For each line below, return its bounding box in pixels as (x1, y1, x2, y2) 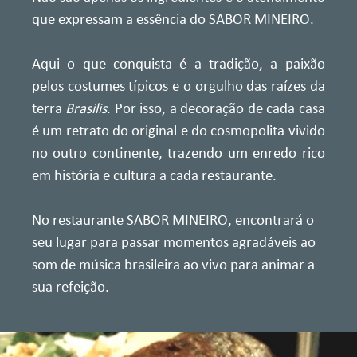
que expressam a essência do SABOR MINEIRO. (32, 12, 314, 28)
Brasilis (65, 101, 108, 117)
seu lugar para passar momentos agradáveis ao (32, 235, 316, 251)
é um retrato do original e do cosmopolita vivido (32, 124, 325, 139)
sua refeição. (32, 280, 109, 296)
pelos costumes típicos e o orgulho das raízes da (32, 79, 325, 95)
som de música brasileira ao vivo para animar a (32, 257, 315, 273)
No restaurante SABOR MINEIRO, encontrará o (32, 213, 314, 229)
